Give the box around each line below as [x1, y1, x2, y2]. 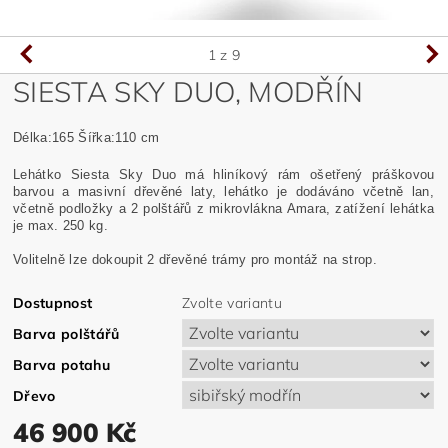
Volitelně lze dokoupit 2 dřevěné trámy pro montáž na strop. [13, 251, 377, 267]
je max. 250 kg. [13, 217, 108, 233]
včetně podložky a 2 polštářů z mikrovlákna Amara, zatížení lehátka [13, 200, 435, 216]
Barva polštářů [13, 324, 120, 343]
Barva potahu [13, 355, 110, 374]
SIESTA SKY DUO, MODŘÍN [13, 73, 364, 109]
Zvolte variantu [182, 293, 282, 312]
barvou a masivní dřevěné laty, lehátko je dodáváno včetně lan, [13, 183, 434, 199]
